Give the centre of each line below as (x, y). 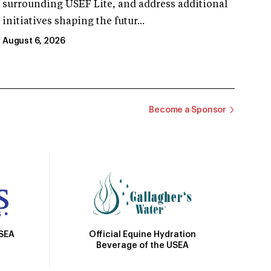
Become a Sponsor (188, 110)
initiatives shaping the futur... (73, 21)
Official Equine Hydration (142, 234)
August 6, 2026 (34, 41)
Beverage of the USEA (142, 245)
